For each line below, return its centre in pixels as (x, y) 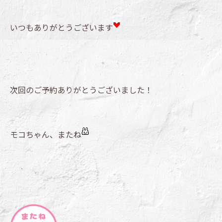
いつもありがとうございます (61, 27)
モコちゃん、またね (46, 134)
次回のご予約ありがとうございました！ (81, 90)
